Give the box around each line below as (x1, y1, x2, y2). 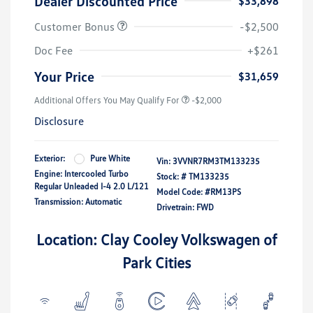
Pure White (90, 153, 130, 164)
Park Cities (122, 253, 191, 272)
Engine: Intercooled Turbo (34, 168, 129, 180)
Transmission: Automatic (34, 196, 122, 208)
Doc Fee (34, 43, 73, 58)
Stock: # (156, 171, 187, 182)
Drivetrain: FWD (156, 202, 214, 213)
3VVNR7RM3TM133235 (173, 156, 260, 167)
